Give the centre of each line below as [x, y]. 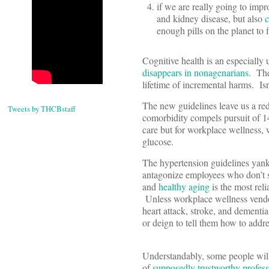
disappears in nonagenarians [195, 73]
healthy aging [184, 187]
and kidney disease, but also [211, 19]
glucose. [158, 142]
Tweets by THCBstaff [42, 109]
